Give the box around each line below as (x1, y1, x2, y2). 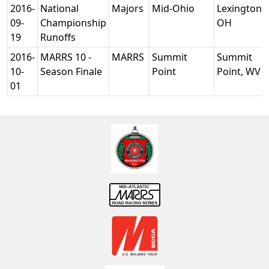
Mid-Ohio (152, 2, 197, 15)
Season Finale (40, 65, 104, 78)
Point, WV (217, 65, 263, 78)
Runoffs (40, 31, 78, 44)
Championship (40, 16, 106, 29)
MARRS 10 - (40, 50, 91, 64)
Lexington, (217, 2, 264, 15)
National (40, 2, 79, 15)
